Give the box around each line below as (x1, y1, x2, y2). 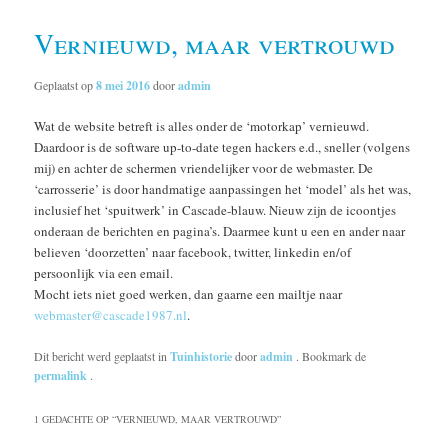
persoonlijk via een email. (34, 263, 174, 282)
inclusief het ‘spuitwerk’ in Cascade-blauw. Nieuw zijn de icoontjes (34, 200, 397, 219)
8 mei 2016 (96, 76, 151, 94)
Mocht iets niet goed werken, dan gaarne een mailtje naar (34, 284, 343, 303)
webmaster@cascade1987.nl (34, 305, 188, 324)
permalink (34, 366, 91, 384)
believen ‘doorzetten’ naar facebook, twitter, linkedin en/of (34, 242, 352, 261)
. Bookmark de (296, 347, 367, 364)
